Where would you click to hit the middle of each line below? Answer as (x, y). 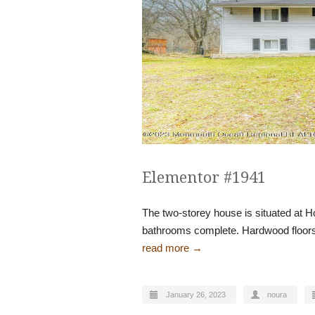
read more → (172, 248)
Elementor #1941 (204, 178)
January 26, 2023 (196, 295)
